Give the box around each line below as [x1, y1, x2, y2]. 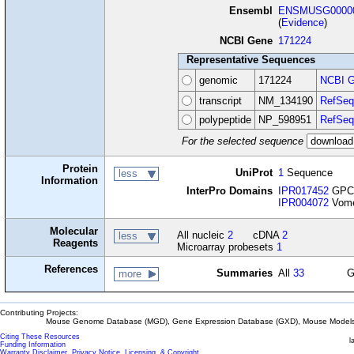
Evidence [281, 17, 325, 29]
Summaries [216, 267, 273, 280]
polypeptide [198, 114, 251, 126]
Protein [62, 163, 99, 175]
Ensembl [228, 5, 273, 17]
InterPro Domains [186, 185, 273, 198]
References [44, 263, 99, 276]
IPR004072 [278, 197, 330, 209]
